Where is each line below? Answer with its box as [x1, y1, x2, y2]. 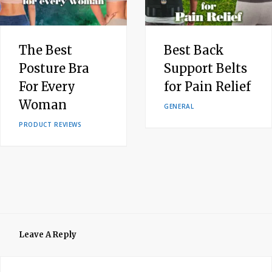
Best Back [164, 42, 224, 58]
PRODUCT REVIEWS [19, 120, 82, 129]
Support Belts [164, 61, 247, 76]
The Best [19, 42, 72, 58]
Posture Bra [19, 61, 89, 76]
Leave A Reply [19, 229, 76, 240]
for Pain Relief [164, 79, 251, 95]
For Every [19, 79, 75, 95]
